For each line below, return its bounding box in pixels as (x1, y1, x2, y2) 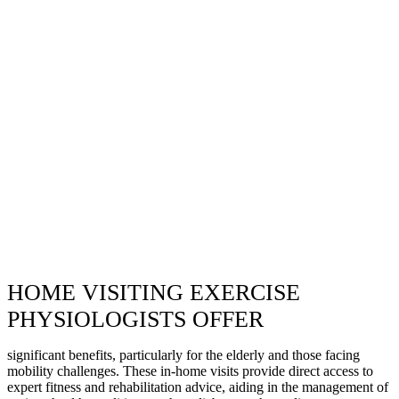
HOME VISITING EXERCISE (7, 279, 300, 305)
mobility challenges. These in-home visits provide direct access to (7, 362, 373, 379)
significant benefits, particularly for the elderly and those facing (7, 346, 360, 362)
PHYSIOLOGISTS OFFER (7, 305, 264, 332)
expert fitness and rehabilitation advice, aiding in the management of (7, 379, 388, 395)
